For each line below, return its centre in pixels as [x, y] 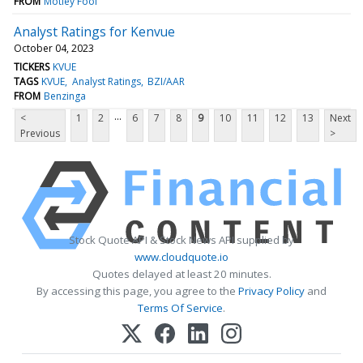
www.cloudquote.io [181, 256]
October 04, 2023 [54, 48]
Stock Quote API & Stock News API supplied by [181, 239]
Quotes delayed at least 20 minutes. [181, 273]
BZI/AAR [166, 81]
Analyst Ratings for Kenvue [94, 31]
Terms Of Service [180, 307]
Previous [40, 133]
